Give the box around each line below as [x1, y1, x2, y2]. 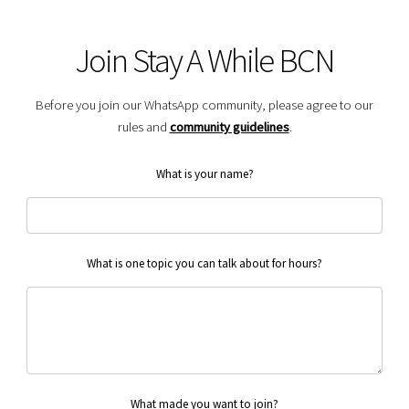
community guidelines [169, 118, 289, 135]
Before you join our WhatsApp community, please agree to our [36, 96, 373, 113]
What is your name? [155, 165, 254, 182]
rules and [117, 118, 170, 135]
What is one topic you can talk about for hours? [87, 255, 322, 271]
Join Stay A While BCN [74, 39, 335, 81]
